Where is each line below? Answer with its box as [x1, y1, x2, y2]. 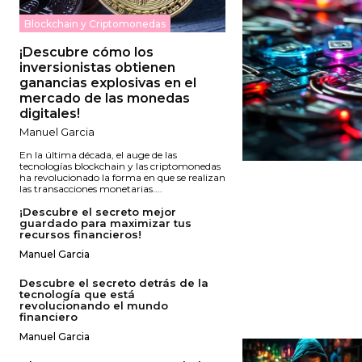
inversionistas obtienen [19, 60, 175, 76]
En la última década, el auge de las [19, 149, 177, 162]
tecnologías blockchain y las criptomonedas [19, 160, 221, 173]
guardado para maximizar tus [19, 217, 192, 230]
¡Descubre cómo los [19, 44, 154, 61]
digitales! [19, 106, 80, 122]
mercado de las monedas [19, 90, 190, 107]
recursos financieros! [19, 228, 141, 242]
